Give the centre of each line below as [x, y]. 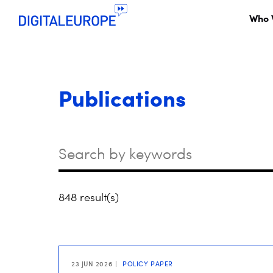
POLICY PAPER [147, 264]
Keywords [82, 144]
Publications [122, 98]
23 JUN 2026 [92, 264]
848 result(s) [89, 197]
